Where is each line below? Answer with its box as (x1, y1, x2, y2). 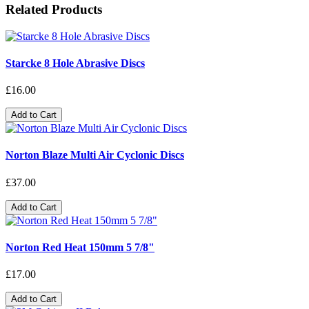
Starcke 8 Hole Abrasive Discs (6, 57, 145, 69)
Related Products (6, 1, 102, 17)
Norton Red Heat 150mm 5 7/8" (6, 241, 154, 253)
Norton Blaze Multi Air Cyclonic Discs (6, 149, 184, 161)
